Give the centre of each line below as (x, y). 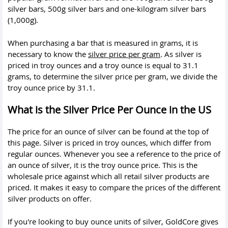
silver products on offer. (50, 198)
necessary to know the (48, 54)
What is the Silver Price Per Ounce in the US (109, 110)
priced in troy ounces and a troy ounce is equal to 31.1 (103, 65)
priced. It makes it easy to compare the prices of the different (114, 187)
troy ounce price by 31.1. (51, 87)
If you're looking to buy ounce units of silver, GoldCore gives (113, 221)
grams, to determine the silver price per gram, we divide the (112, 76)
